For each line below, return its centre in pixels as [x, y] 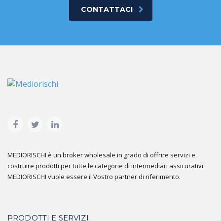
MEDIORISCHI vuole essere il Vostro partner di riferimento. [94, 176]
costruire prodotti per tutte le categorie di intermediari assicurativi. [106, 166]
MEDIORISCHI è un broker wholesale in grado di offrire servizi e [101, 155]
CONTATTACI [107, 9]
